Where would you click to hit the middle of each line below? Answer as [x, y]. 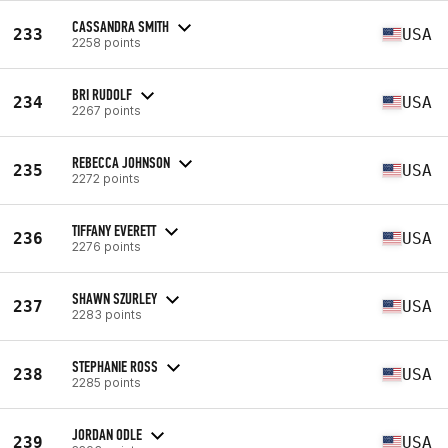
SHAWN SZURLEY [114, 298]
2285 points [106, 382]
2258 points [106, 42]
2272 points [106, 178]
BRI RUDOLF [102, 94]
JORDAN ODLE [107, 434]
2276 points [106, 246]
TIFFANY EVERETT [114, 230]
